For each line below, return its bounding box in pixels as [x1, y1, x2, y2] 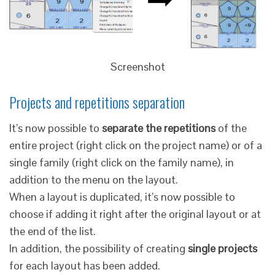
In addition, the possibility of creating [9, 241, 188, 256]
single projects [188, 241, 257, 256]
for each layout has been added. [9, 258, 160, 273]
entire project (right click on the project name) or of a [9, 138, 262, 153]
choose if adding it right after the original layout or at [9, 207, 261, 222]
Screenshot [110, 59, 165, 74]
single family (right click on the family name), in [9, 155, 234, 170]
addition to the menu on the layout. [9, 172, 178, 187]
